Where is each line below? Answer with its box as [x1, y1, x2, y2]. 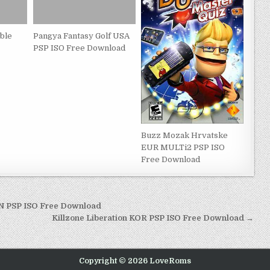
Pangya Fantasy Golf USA [33, 31, 130, 40]
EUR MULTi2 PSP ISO [141, 143, 225, 152]
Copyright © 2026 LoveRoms [79, 257, 191, 266]
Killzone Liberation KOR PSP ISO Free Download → [52, 213, 254, 223]
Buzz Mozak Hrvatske [141, 131, 228, 140]
